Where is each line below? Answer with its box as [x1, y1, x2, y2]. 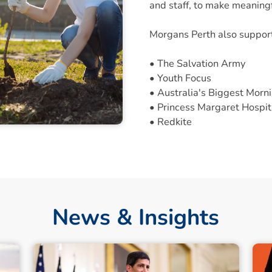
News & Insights [52, 202, 220, 233]
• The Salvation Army [149, 56, 245, 70]
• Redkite [149, 114, 192, 129]
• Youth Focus [149, 70, 211, 85]
